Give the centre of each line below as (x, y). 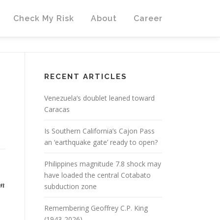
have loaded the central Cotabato (97, 175)
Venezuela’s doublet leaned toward (99, 98)
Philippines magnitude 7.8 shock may (103, 164)
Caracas (57, 109)
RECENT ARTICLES (86, 77)
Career (148, 18)
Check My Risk (44, 18)
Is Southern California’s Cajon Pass (99, 131)
